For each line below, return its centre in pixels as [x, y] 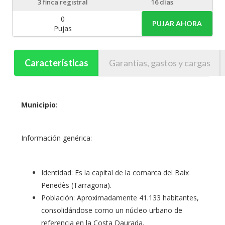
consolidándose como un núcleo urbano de [112, 210]
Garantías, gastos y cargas [159, 63]
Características [56, 63]
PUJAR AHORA [177, 24]
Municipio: [39, 104]
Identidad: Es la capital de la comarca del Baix [115, 172]
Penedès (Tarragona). [76, 185]
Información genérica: [57, 138]
